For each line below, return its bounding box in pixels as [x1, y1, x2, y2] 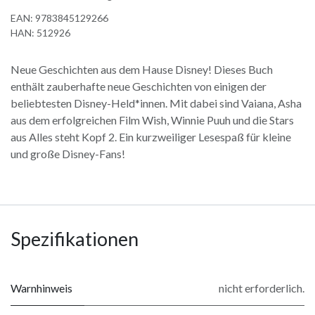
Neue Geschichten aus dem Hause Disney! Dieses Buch [11, 63, 273, 77]
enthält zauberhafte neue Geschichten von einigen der [11, 79, 266, 94]
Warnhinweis [11, 281, 72, 295]
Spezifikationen [11, 227, 139, 251]
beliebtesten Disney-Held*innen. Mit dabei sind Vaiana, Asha [11, 96, 302, 110]
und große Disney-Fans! [11, 147, 125, 161]
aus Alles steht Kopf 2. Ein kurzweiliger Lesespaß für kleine [11, 130, 291, 144]
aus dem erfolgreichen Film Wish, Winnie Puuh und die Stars [11, 113, 294, 127]
